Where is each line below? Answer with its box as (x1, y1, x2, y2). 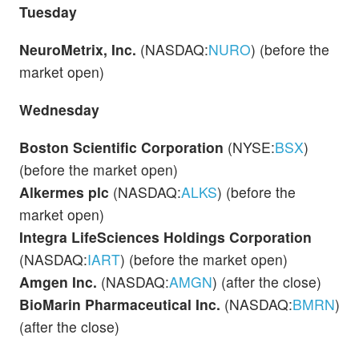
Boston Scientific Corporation (19, 137, 228, 158)
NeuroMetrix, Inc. (19, 39, 140, 60)
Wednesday (19, 99, 99, 120)
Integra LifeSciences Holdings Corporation (19, 227, 312, 248)
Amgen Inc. (19, 272, 101, 292)
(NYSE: (228, 137, 275, 158)
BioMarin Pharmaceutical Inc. (19, 294, 224, 315)
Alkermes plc (19, 182, 113, 203)
